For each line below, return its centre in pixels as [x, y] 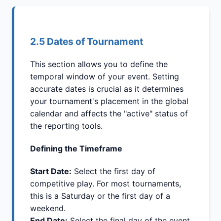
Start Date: [51, 171]
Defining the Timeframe [76, 149]
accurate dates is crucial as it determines [107, 89]
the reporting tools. [66, 126]
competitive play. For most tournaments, [106, 184]
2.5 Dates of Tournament [87, 41]
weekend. [48, 208]
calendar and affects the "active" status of [109, 113]
